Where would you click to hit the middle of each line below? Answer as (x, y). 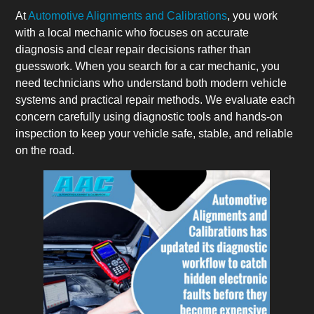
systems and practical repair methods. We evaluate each (156, 100)
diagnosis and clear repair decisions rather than (134, 49)
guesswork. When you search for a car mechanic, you (148, 66)
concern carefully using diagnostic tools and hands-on (149, 116)
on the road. (45, 150)
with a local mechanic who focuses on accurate (132, 32)
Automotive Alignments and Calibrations (128, 15)
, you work (253, 15)
